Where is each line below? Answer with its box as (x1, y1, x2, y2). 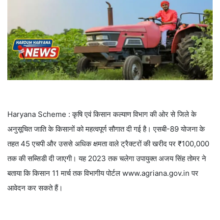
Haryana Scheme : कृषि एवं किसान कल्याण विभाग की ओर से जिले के (7, 110, 196, 119)
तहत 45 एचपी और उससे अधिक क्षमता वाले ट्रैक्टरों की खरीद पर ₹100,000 (7, 139, 209, 149)
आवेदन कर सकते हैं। (7, 183, 63, 193)
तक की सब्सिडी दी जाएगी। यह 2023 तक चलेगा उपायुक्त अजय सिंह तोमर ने (7, 154, 206, 164)
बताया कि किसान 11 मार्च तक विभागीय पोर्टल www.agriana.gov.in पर (7, 168, 198, 178)
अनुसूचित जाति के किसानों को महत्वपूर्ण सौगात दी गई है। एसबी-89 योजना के (7, 124, 205, 134)
